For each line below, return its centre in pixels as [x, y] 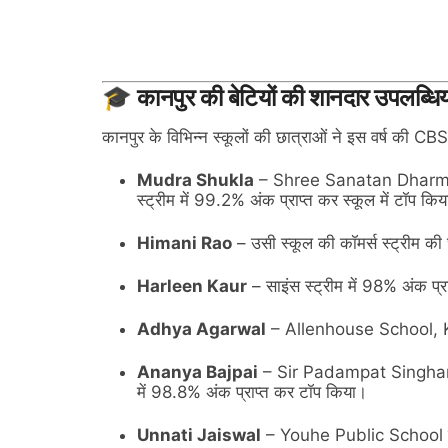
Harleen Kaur [192, 286]
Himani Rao [184, 243]
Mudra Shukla [195, 180]
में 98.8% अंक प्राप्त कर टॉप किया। [252, 392]
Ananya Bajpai [197, 372]
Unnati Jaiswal [199, 435]
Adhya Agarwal [201, 329]
